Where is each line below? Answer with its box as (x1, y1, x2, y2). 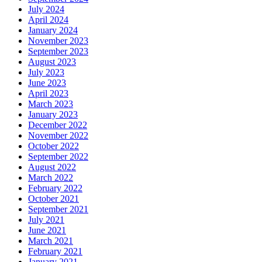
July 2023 (28, 67, 64, 78)
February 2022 (28, 183, 82, 194)
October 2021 (28, 194, 79, 204)
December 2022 (28, 120, 87, 130)
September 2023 (28, 46, 88, 57)
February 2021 (28, 246, 82, 257)
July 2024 (28, 4, 64, 15)
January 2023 (28, 109, 78, 120)
